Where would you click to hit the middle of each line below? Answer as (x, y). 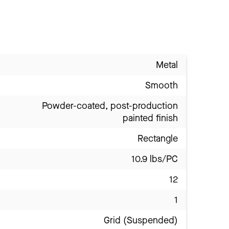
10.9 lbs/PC (155, 159)
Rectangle (158, 139)
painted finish (150, 118)
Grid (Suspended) (141, 221)
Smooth (162, 86)
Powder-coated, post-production (110, 106)
